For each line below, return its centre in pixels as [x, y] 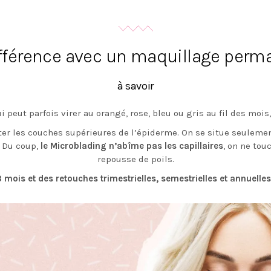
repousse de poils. [135, 159]
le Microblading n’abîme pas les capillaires [132, 146]
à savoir [135, 86]
